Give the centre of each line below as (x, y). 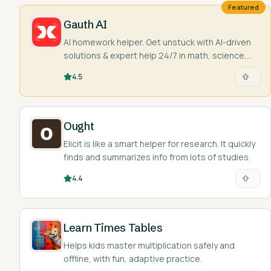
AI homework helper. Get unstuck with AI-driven (157, 42)
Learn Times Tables (113, 228)
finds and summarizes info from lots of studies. (157, 157)
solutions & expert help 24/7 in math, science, (155, 55)
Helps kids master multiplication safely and (149, 245)
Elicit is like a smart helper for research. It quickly (159, 144)
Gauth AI (86, 24)
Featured (243, 7)
